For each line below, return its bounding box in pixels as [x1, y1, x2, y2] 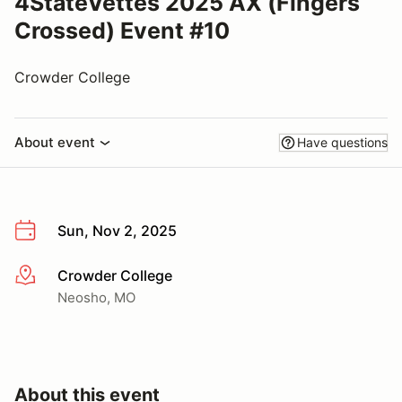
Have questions [297, 135, 388, 150]
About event [14, 134, 95, 151]
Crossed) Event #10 [14, 17, 230, 44]
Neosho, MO [57, 288, 135, 306]
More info [13, 267, 79, 285]
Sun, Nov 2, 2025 [57, 222, 177, 240]
